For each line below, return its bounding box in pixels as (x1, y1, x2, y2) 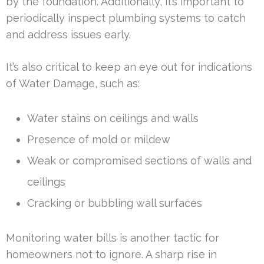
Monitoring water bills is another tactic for (6, 232, 219, 245)
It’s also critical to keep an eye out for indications (6, 61, 252, 74)
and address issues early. (6, 28, 131, 41)
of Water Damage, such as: (6, 77, 140, 90)
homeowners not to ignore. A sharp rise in (6, 248, 217, 261)
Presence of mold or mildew (27, 133, 170, 146)
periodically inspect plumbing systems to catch (6, 12, 246, 25)
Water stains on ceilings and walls (27, 112, 199, 125)
